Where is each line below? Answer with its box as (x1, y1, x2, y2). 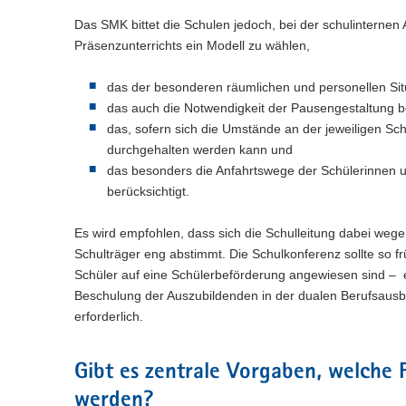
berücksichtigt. (107, 184, 189, 199)
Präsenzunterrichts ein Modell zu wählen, (74, 38, 310, 53)
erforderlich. (74, 309, 143, 324)
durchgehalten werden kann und (107, 142, 293, 158)
